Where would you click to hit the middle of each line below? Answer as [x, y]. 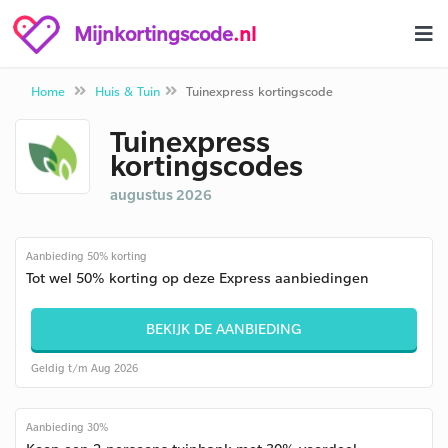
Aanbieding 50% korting [86, 256]
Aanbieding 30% [67, 427]
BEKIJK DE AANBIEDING [224, 328]
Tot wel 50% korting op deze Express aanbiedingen [197, 277]
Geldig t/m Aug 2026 [84, 368]
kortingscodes [206, 164]
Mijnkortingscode [153, 33]
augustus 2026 [161, 194]
